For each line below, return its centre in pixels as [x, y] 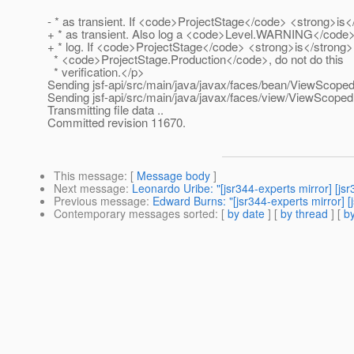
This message [89, 176]
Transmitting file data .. [105, 110]
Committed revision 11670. [117, 122]
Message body [173, 176]
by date [246, 214]
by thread [304, 214]
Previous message [100, 201]
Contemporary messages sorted [134, 214]
